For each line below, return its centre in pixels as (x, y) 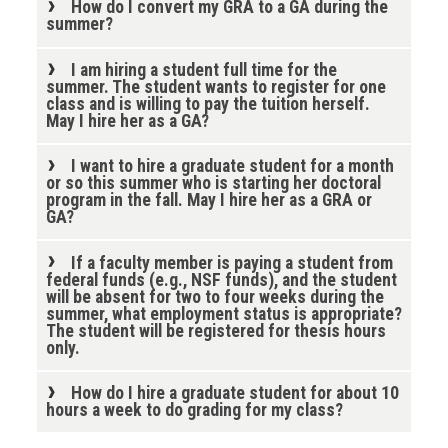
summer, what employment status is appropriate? (223, 313)
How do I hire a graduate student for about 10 (234, 392)
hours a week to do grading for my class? (194, 409)
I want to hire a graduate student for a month (232, 166)
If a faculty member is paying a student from (231, 262)
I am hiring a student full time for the (203, 69)
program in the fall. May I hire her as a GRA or (208, 200)
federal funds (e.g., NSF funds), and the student (221, 279)
